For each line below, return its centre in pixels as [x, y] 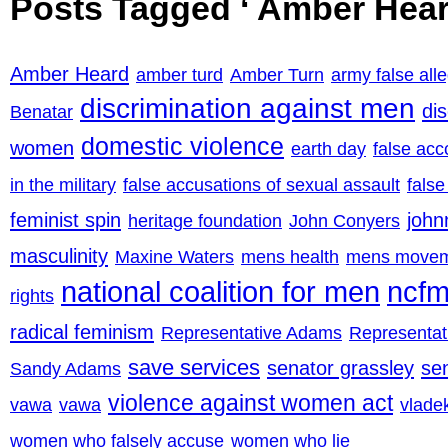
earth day [328, 148]
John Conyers [344, 220]
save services [194, 367]
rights [32, 295]
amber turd [179, 74]
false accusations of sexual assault [261, 184]
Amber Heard [69, 73]
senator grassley [340, 367]
